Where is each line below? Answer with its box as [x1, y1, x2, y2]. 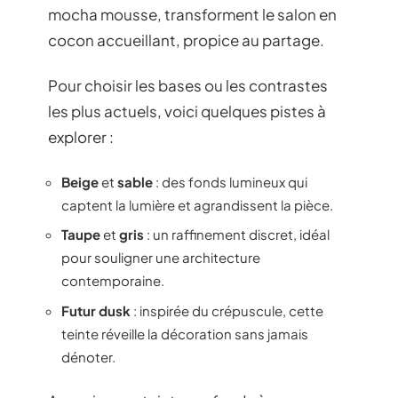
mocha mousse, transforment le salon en [48, 4, 337, 24]
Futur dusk [61, 301, 131, 319]
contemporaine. [61, 272, 164, 289]
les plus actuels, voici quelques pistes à [48, 101, 326, 121]
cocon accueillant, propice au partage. [48, 29, 324, 50]
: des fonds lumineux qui [153, 172, 307, 190]
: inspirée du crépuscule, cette [131, 301, 323, 319]
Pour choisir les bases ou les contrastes [48, 76, 328, 95]
